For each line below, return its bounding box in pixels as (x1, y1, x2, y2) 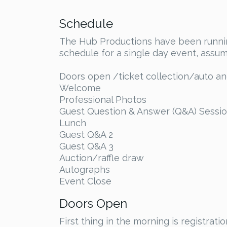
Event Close (59, 176, 111, 186)
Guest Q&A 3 (59, 141, 113, 152)
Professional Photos (59, 94, 146, 105)
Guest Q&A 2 (59, 129, 113, 140)
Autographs (59, 164, 110, 175)
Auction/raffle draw (59, 153, 144, 163)
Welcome (59, 83, 101, 93)
